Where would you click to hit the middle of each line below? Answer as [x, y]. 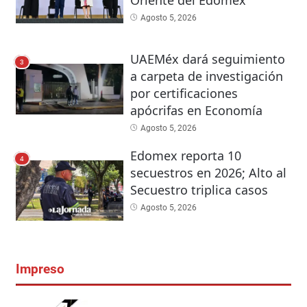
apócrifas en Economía [196, 110]
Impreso [40, 270]
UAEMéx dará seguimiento [207, 59]
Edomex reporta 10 [185, 156]
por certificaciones [184, 93]
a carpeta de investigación [206, 76]
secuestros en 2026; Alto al [208, 173]
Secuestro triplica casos [199, 190]
